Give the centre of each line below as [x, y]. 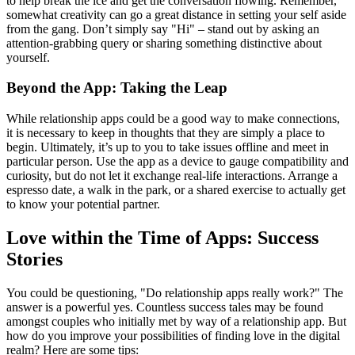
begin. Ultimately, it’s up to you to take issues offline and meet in [168, 147]
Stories [34, 259]
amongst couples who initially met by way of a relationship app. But [176, 321]
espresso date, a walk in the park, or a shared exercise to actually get [176, 190]
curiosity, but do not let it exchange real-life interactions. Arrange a [172, 176]
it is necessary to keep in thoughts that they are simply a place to [166, 133]
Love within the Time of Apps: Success [162, 237]
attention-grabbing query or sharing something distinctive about [164, 43]
